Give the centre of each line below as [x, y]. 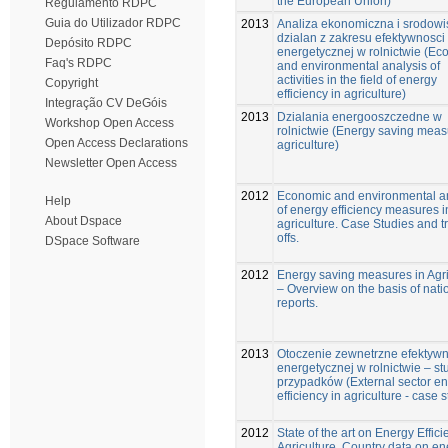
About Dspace [83, 221]
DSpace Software [92, 241]
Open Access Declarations [116, 143]
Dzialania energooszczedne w [359, 116]
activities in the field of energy [357, 79]
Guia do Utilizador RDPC [113, 23]
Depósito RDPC [88, 43]
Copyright [71, 83]
